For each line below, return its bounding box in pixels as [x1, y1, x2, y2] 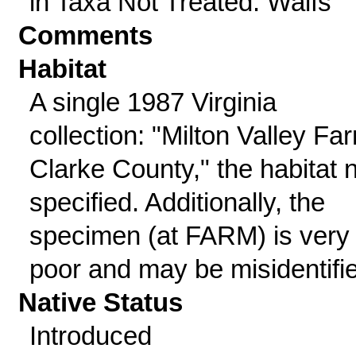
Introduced [29, 321, 152, 350]
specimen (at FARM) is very [29, 221, 350, 250]
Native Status [18, 288, 184, 317]
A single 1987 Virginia [29, 87, 277, 117]
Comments [18, 21, 153, 50]
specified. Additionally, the [29, 188, 325, 217]
